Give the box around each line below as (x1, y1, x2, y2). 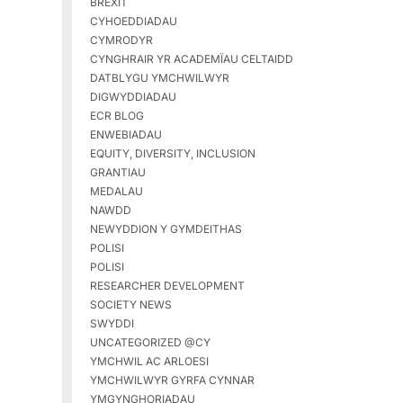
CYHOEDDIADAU (89, 14, 177, 29)
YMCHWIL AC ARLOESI (89, 354, 209, 369)
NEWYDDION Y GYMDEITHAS (89, 222, 242, 237)
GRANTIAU (89, 166, 146, 180)
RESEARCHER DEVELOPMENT (89, 279, 245, 293)
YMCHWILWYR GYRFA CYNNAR (89, 373, 255, 388)
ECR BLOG (89, 109, 144, 123)
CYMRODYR (89, 33, 153, 48)
